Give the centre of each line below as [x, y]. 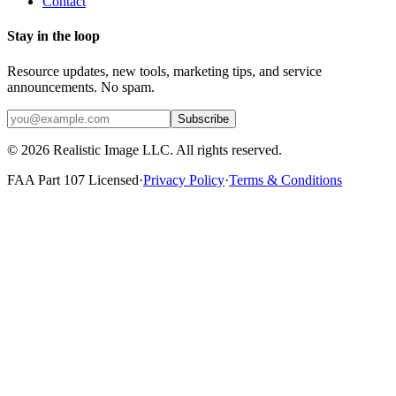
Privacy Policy [184, 179]
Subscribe [203, 118]
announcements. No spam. [81, 87]
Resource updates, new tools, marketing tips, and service [164, 71]
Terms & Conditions [286, 179]
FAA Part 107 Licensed [73, 179]
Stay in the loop [53, 36]
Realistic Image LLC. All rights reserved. [166, 149]
